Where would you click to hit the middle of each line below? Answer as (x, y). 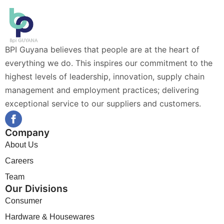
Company (27, 133)
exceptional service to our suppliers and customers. (103, 104)
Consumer (23, 201)
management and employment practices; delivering (102, 90)
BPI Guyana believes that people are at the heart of (102, 50)
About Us (21, 145)
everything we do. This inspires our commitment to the (109, 63)
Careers (19, 161)
